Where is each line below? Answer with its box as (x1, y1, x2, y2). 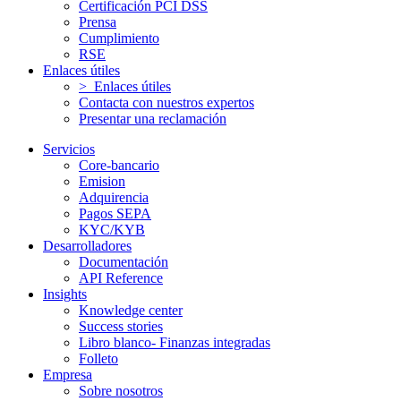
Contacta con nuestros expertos (79, 94, 254, 110)
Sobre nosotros (79, 382, 163, 398)
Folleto (79, 350, 118, 366)
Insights (43, 286, 87, 302)
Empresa (43, 366, 92, 382)
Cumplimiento (79, 30, 159, 46)
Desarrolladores (43, 237, 132, 253)
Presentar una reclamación (79, 110, 226, 126)
